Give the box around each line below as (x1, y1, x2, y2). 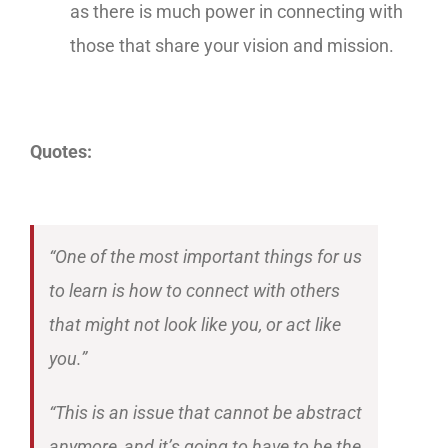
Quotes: (30, 141, 92, 162)
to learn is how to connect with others (49, 280, 340, 301)
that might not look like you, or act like (49, 314, 341, 335)
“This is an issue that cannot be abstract (49, 402, 362, 423)
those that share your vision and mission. (70, 35, 394, 56)
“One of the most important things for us (49, 246, 362, 267)
